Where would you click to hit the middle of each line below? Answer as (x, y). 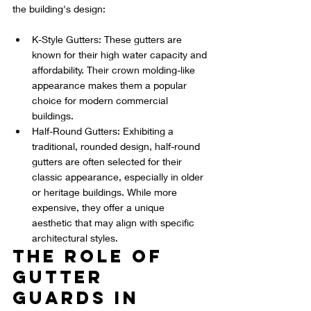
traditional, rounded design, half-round (117, 146)
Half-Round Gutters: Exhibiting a (104, 131)
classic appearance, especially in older (119, 177)
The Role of (92, 257)
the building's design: (59, 9)
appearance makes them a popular (111, 85)
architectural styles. (75, 238)
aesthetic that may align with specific (115, 223)
